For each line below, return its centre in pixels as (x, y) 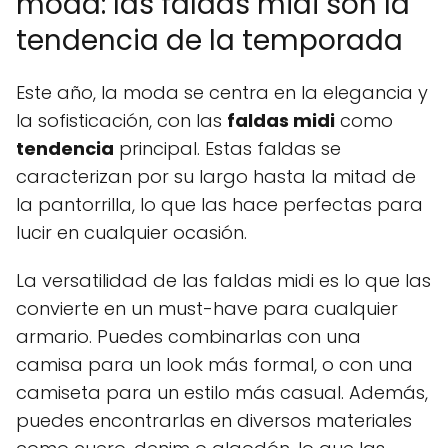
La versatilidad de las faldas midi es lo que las (223, 280)
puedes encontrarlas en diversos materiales (214, 420)
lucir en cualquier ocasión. (131, 232)
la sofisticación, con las (121, 120)
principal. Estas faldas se (227, 148)
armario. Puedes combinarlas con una (188, 336)
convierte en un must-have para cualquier (207, 308)
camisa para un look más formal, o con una (214, 364)
